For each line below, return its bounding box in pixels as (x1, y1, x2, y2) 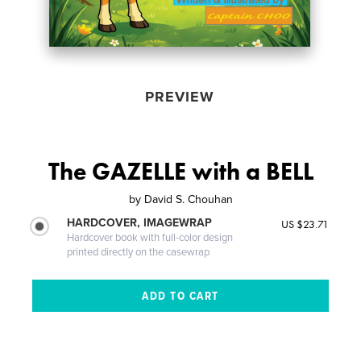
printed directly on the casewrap (67, 245, 210, 259)
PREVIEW (144, 87, 214, 106)
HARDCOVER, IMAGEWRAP (67, 215, 213, 230)
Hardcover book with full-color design (67, 230, 234, 244)
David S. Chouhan (143, 192, 233, 206)
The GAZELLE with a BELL (48, 156, 313, 187)
